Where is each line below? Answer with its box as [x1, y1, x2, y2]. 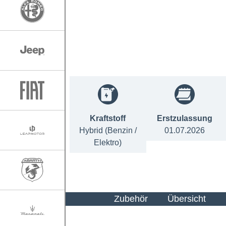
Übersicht [167, 193, 206, 204]
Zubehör [114, 193, 148, 204]
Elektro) [94, 138, 122, 147]
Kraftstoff [90, 114, 126, 123]
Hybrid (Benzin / [79, 126, 137, 135]
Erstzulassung [157, 114, 213, 123]
